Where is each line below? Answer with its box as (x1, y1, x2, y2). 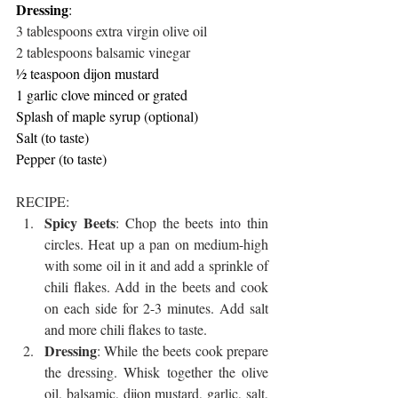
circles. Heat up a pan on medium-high (44, 235, 268, 254)
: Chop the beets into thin (115, 213, 269, 233)
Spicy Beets (44, 212, 115, 234)
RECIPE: (16, 192, 69, 211)
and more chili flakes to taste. (44, 320, 211, 339)
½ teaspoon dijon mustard (16, 64, 159, 84)
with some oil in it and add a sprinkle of (44, 256, 268, 275)
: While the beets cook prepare (97, 341, 268, 361)
